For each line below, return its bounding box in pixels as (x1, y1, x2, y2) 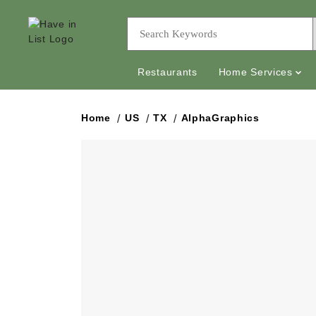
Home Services (218, 66, 293, 78)
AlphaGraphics (181, 112, 260, 123)
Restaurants (138, 66, 197, 78)
